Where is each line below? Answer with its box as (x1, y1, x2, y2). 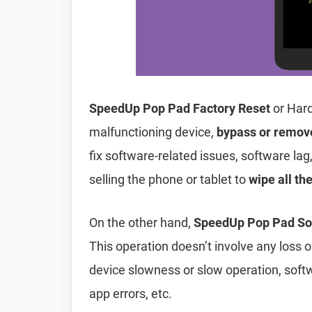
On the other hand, (89, 215, 194, 230)
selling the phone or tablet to (89, 172, 249, 187)
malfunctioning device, (89, 125, 217, 139)
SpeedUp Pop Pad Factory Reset (89, 101, 270, 116)
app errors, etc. (89, 286, 172, 301)
